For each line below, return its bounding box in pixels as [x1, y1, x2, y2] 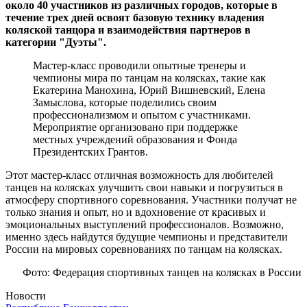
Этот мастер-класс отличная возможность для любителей [5, 169, 273, 181]
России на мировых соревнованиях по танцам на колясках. [5, 243, 282, 255]
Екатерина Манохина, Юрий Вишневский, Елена [33, 84, 265, 96]
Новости [5, 289, 46, 302]
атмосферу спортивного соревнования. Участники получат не [5, 193, 297, 206]
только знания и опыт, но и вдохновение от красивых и [5, 206, 266, 218]
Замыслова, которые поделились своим [33, 96, 217, 108]
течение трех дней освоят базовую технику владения [5, 11, 265, 23]
